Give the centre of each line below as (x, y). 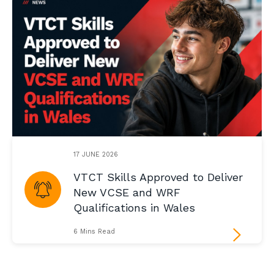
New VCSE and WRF (127, 193)
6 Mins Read (94, 232)
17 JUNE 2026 (96, 154)
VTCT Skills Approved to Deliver (158, 177)
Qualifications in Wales (134, 208)
